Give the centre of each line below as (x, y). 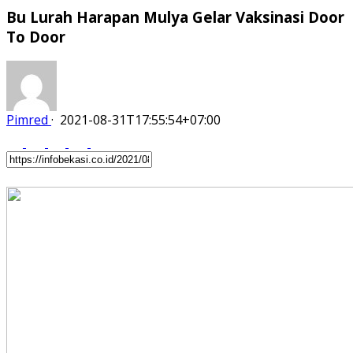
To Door (36, 36)
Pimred (27, 120)
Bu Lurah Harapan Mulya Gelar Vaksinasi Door (175, 17)
